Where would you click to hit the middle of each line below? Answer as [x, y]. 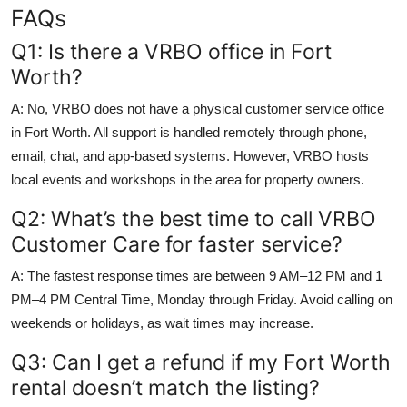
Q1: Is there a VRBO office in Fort [171, 51]
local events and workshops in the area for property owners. [188, 179]
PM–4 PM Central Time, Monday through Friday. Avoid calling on [202, 299]
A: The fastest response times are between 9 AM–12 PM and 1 [197, 275]
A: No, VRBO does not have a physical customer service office [198, 108]
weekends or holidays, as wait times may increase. [162, 323]
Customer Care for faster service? [177, 243]
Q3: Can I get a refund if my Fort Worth [201, 362]
